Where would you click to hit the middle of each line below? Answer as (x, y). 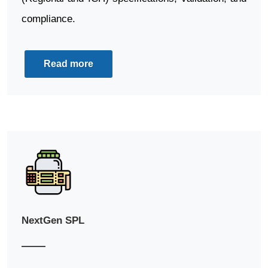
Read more (68, 64)
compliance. (48, 19)
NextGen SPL (53, 220)
